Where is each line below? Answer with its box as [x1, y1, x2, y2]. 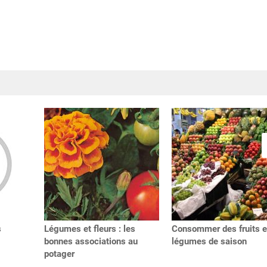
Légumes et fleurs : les [44, 223, 135, 235]
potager [44, 249, 74, 260]
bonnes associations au [44, 236, 138, 247]
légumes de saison [172, 236, 247, 247]
